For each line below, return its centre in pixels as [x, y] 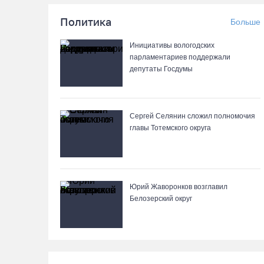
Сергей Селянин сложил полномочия [192, 116]
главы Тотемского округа [170, 128]
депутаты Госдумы [161, 69]
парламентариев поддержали [180, 57]
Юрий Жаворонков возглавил [179, 187]
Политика [86, 22]
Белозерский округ [161, 199]
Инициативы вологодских [172, 45]
